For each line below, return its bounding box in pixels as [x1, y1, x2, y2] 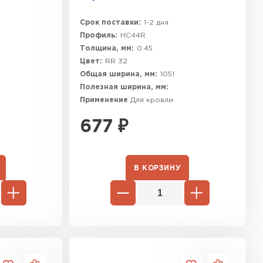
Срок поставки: [80, 19, 141, 26]
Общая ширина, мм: [80, 71, 157, 77]
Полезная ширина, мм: [80, 84, 168, 90]
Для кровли [130, 97, 173, 103]
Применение [80, 97, 130, 103]
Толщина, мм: [80, 45, 134, 52]
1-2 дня [144, 19, 168, 26]
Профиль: [80, 32, 117, 39]
